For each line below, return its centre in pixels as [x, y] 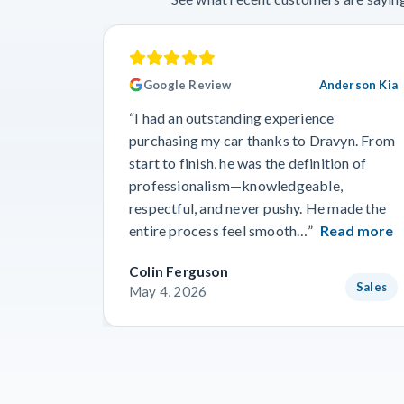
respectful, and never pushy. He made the [257, 208]
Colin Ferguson [179, 272]
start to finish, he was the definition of [248, 163]
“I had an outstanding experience [232, 118]
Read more [356, 231]
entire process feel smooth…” [221, 231]
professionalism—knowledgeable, [236, 186]
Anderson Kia [358, 84]
